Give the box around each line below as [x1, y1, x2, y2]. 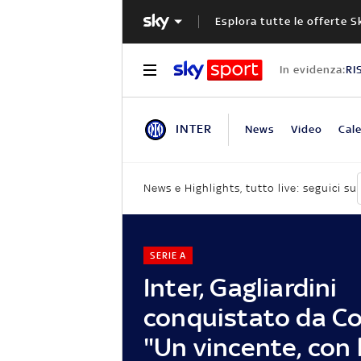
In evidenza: [279, 63, 346, 76]
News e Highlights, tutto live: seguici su [143, 182, 357, 195]
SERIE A [149, 249, 186, 261]
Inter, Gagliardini [143, 272, 338, 302]
